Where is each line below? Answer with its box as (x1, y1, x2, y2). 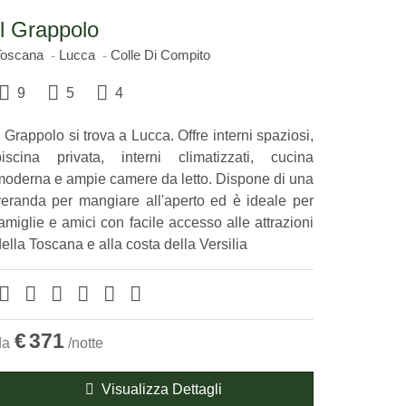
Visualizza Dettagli (93, 382, 222, 398)
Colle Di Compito (110, 47, 210, 63)
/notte (67, 335, 103, 352)
